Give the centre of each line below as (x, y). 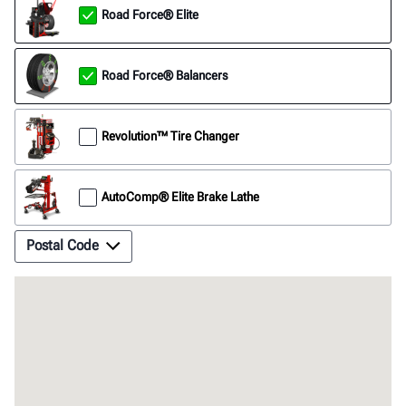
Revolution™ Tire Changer (170, 136)
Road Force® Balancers (165, 75)
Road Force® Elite (150, 14)
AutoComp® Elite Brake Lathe (180, 197)
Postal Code (63, 245)
